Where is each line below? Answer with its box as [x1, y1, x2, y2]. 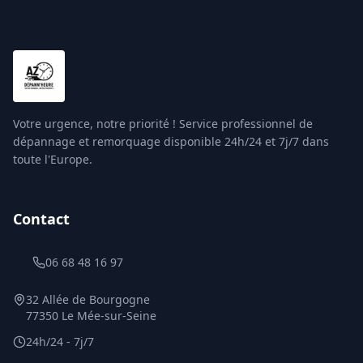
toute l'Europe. [13, 152, 92, 167]
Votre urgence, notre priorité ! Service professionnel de [13, 116, 313, 131]
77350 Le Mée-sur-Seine [26, 308, 156, 323]
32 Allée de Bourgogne [26, 292, 150, 307]
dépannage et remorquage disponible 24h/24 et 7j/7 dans [13, 134, 329, 149]
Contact [13, 209, 70, 228]
